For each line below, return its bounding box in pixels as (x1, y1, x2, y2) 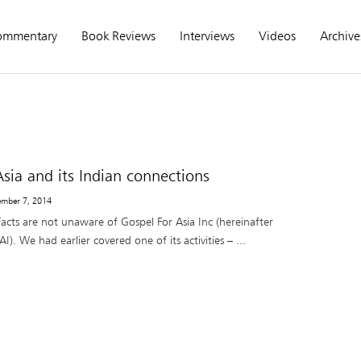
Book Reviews (81, 28, 156, 44)
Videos (259, 28, 296, 44)
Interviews (180, 28, 234, 44)
